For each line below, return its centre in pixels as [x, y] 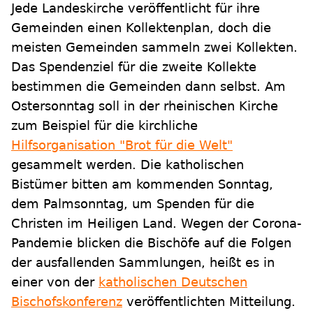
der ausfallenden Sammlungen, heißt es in [143, 263]
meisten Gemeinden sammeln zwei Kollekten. [154, 48]
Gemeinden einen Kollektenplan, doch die [141, 28]
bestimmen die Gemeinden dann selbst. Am [148, 87]
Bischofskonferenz [67, 302]
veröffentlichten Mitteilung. [209, 302]
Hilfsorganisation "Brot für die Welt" [122, 145]
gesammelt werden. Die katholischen [128, 165]
